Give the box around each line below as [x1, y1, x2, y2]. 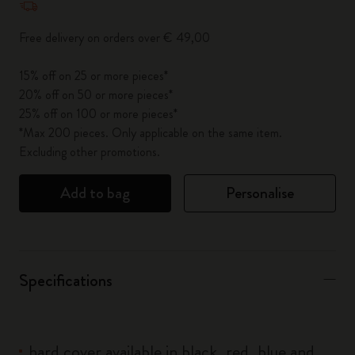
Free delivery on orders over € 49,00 [19, 29, 210, 47]
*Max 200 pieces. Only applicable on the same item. [19, 124, 282, 142]
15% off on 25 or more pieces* [19, 67, 168, 85]
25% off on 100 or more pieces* [19, 105, 177, 123]
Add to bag [60, 181, 130, 204]
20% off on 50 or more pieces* [19, 86, 173, 104]
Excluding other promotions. [19, 143, 160, 161]
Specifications [19, 268, 113, 292]
